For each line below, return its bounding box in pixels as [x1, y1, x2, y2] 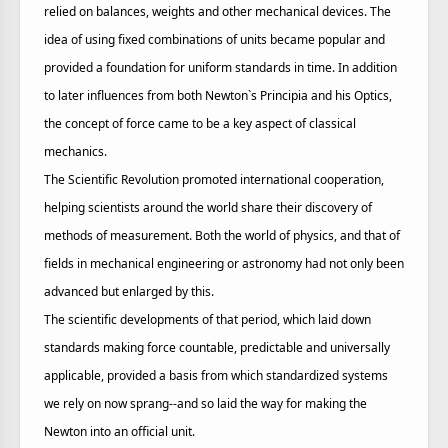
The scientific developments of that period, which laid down [44, 311, 371, 328]
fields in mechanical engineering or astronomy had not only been [44, 255, 404, 272]
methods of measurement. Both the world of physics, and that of [44, 227, 400, 244]
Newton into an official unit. [44, 423, 195, 440]
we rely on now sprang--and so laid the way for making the [44, 395, 367, 412]
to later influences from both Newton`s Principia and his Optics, [44, 87, 392, 104]
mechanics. [44, 143, 107, 160]
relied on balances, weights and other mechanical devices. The [44, 3, 391, 20]
